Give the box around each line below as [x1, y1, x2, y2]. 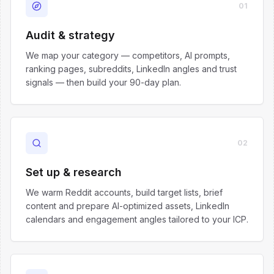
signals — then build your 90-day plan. [26, 77, 181, 87]
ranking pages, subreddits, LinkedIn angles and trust [26, 64, 237, 74]
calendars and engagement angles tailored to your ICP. [26, 214, 248, 224]
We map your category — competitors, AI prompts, [26, 50, 230, 61]
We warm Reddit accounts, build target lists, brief [26, 187, 223, 198]
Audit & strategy [26, 29, 115, 42]
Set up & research [26, 166, 122, 179]
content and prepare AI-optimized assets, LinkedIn [26, 201, 229, 211]
